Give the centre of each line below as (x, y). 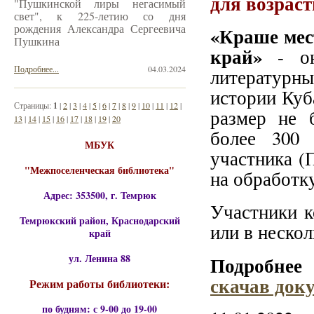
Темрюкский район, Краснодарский (100, 220)
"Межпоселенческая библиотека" (100, 170)
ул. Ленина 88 (100, 258)
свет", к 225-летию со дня (100, 16)
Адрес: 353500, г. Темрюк (100, 195)
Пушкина (37, 41)
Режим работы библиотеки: (100, 284)
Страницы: (34, 105)
